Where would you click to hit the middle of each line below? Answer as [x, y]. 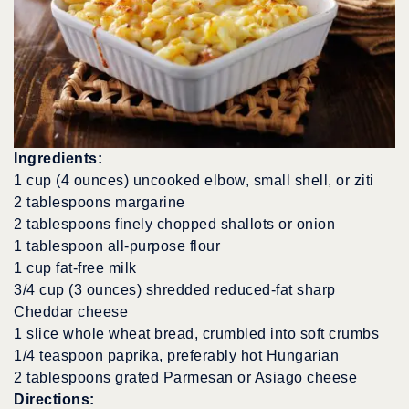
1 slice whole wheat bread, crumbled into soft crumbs [196, 334]
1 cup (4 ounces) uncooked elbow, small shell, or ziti [194, 181]
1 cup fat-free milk [75, 268]
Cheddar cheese [71, 312]
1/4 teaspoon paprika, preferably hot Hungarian [176, 356]
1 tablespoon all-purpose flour [117, 246]
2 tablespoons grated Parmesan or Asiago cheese [185, 378]
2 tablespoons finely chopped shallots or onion [174, 225]
